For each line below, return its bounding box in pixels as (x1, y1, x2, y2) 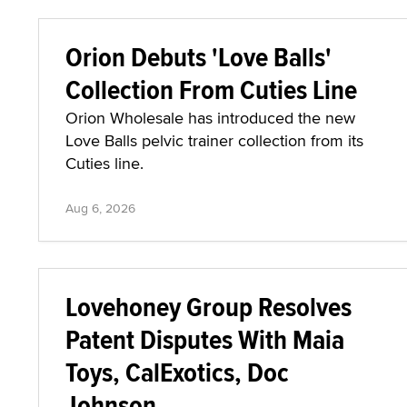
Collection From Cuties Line (65, 69, 357, 109)
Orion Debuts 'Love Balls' (65, 36, 332, 76)
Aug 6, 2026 (65, 198, 135, 217)
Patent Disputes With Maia (65, 319, 344, 359)
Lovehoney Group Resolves (65, 286, 352, 326)
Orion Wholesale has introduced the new (65, 105, 355, 129)
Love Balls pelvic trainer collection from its (65, 128, 363, 152)
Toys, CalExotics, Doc (65, 352, 289, 392)
